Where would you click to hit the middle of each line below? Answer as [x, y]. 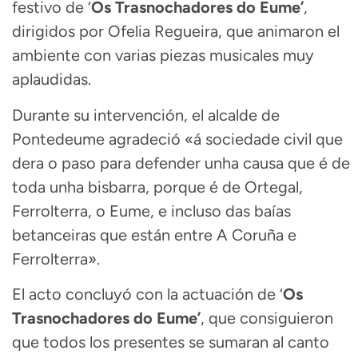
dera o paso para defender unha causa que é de [181, 163]
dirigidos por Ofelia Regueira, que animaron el [176, 32]
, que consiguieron [267, 318]
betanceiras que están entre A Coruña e [154, 235]
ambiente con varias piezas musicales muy [163, 56]
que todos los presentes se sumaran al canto [171, 342]
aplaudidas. [52, 80]
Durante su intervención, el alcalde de [146, 115]
